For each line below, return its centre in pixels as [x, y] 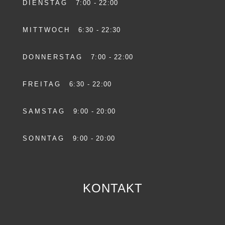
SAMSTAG [48, 111]
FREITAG [46, 84]
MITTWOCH [50, 30]
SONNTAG [48, 138]
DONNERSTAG [57, 57]
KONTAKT [113, 188]
